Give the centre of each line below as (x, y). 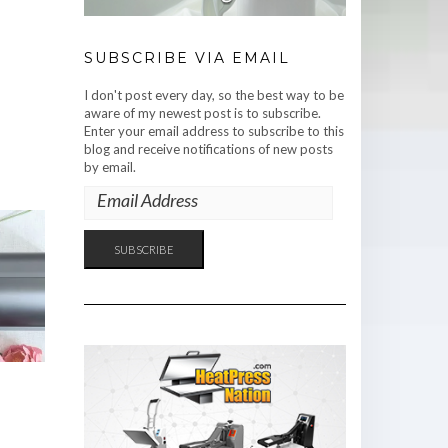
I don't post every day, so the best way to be (213, 94)
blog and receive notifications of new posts (208, 148)
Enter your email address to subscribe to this (213, 130)
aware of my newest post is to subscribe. (202, 112)
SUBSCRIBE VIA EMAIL (186, 57)
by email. (109, 166)
